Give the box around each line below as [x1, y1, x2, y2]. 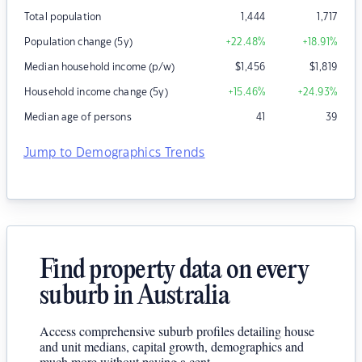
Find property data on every [40, 257, 309, 286]
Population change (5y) [24, 37, 133, 48]
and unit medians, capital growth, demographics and [40, 338, 304, 356]
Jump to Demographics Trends [23, 147, 205, 160]
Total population [24, 12, 102, 23]
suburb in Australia [40, 283, 229, 312]
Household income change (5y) [24, 87, 168, 98]
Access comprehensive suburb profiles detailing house [40, 322, 314, 340]
